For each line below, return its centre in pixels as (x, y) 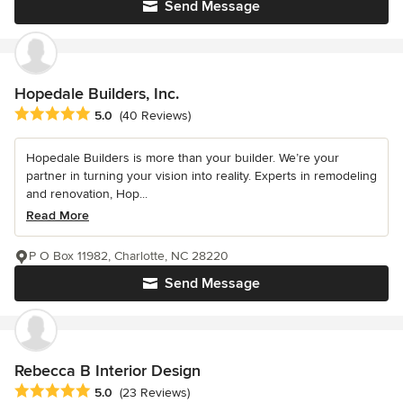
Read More (58, 215)
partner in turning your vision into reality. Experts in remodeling (201, 175)
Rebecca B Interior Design (107, 370)
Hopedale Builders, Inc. (97, 93)
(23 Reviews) (155, 393)
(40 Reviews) (155, 116)
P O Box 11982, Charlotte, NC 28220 (129, 255)
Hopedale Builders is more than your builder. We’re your (183, 157)
